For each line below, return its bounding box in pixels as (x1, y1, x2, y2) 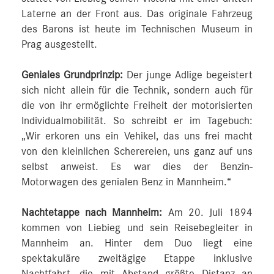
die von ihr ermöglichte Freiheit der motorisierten (21, 100, 253, 111)
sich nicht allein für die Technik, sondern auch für (21, 85, 253, 96)
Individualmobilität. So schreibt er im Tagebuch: (21, 116, 253, 127)
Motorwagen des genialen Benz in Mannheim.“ (21, 177, 231, 188)
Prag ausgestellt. (21, 39, 97, 50)
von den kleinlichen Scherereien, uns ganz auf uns (21, 146, 253, 157)
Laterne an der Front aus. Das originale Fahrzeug (21, 9, 253, 20)
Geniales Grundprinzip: (21, 70, 123, 81)
